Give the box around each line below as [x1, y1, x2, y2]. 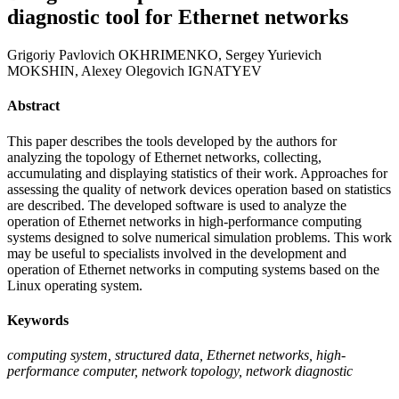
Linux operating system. [7, 277, 142, 293]
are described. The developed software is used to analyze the [7, 197, 346, 213]
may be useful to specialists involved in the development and [7, 245, 346, 261]
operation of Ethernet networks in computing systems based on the [7, 261, 379, 277]
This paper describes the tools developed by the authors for [7, 133, 337, 149]
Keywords [7, 312, 69, 328]
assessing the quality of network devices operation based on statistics [7, 181, 391, 197]
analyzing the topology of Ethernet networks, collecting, [7, 149, 322, 165]
